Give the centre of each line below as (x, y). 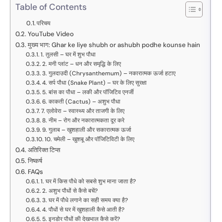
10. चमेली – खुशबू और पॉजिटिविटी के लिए (90, 139)
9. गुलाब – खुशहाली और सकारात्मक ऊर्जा (87, 130)
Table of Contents (51, 7)
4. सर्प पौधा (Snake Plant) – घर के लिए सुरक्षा (95, 83)
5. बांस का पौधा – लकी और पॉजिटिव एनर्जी (88, 92)
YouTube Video (51, 34)
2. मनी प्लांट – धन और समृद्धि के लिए (82, 64)
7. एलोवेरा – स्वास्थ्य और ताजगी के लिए (83, 111)
